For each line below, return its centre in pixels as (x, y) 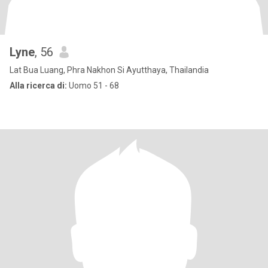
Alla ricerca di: (38, 86)
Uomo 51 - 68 (93, 86)
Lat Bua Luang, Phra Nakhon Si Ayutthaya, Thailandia (109, 70)
